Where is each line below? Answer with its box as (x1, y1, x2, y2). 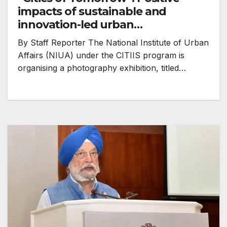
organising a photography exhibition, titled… (18, 63, 186, 73)
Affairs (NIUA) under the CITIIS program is (18, 50, 184, 61)
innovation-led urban (18, 18, 134, 32)
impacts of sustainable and (18, 5, 167, 19)
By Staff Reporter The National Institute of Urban (18, 37, 209, 48)
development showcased (18, 31, 157, 45)
